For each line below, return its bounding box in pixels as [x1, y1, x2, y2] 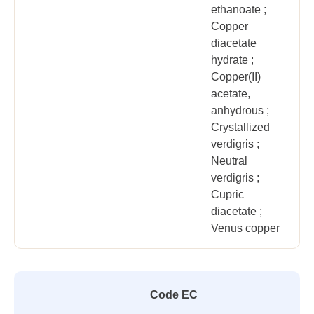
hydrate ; [211, 54, 254, 66]
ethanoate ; [211, 4, 266, 15]
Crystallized [211, 121, 270, 133]
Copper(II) [211, 71, 261, 83]
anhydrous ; [211, 104, 269, 116]
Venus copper [211, 222, 280, 234]
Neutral [211, 155, 247, 167]
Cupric [211, 189, 244, 200]
